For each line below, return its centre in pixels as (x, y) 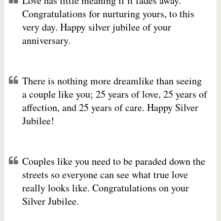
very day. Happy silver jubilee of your (96, 27)
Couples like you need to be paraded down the (113, 161)
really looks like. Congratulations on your (105, 188)
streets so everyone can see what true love (105, 174)
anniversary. (46, 40)
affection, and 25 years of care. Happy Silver (110, 107)
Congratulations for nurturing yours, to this (108, 14)
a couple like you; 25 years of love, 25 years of (114, 94)
